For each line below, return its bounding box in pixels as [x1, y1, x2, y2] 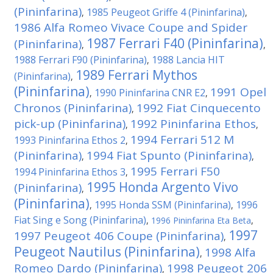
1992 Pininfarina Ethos [130, 116, 256, 132]
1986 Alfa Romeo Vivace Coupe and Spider [14, 19, 247, 35]
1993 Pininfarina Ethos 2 [14, 133, 126, 147]
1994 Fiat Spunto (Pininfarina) [87, 147, 252, 163]
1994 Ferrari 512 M [130, 132, 234, 147]
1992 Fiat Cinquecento [136, 100, 261, 116]
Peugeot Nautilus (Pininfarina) [14, 243, 200, 260]
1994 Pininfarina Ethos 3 [14, 165, 126, 179]
